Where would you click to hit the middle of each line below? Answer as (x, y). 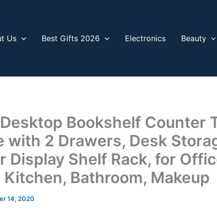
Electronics (145, 38)
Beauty (194, 38)
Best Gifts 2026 (71, 38)
